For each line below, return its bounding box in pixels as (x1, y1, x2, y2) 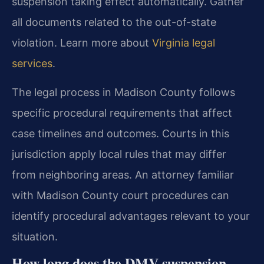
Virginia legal (152, 36, 215, 49)
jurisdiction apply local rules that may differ (12, 148, 226, 161)
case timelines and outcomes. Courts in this (12, 127, 229, 140)
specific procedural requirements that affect (12, 107, 232, 120)
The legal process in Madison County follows (12, 86, 235, 99)
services (12, 57, 52, 70)
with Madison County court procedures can (12, 189, 229, 202)
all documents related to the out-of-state (12, 15, 216, 28)
